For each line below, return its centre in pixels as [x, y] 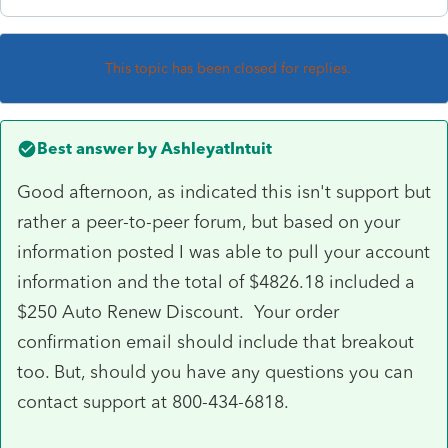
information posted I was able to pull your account [223, 251]
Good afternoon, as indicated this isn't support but [224, 191]
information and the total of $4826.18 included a [216, 281]
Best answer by [97, 148]
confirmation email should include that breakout [215, 341]
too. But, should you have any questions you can [215, 371]
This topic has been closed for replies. [228, 68]
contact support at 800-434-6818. [153, 401]
